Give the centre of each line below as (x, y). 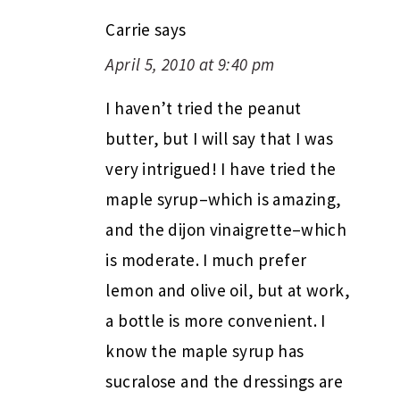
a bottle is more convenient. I (216, 321)
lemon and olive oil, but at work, (228, 291)
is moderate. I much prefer (206, 260)
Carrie (128, 30)
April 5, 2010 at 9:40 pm (190, 65)
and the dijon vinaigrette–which (226, 230)
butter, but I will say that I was (219, 139)
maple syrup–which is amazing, (224, 200)
